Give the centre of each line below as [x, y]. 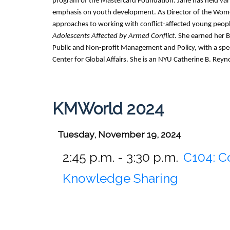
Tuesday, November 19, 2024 [119, 134]
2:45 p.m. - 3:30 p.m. [120, 157]
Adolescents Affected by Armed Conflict [113, 36]
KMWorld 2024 [108, 108]
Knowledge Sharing [120, 178]
